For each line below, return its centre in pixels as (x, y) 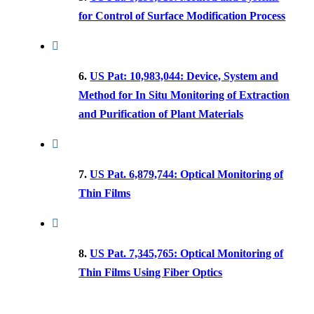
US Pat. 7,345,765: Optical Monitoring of (187, 253)
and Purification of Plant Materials (161, 114)
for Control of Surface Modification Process (182, 16)
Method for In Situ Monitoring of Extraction (184, 95)
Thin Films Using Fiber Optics (151, 272)
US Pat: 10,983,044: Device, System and (184, 76)
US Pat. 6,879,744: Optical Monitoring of (187, 174)
